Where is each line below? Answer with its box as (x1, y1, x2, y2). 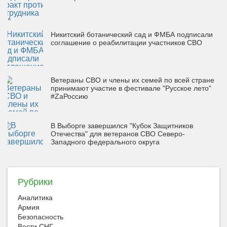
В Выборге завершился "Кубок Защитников (51, 122, 193, 130)
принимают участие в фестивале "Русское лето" (51, 84, 211, 92)
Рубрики (18, 177, 53, 187)
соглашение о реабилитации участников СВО (51, 39, 202, 47)
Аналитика (18, 194, 53, 202)
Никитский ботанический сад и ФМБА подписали (51, 30, 213, 39)
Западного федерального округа (51, 138, 160, 146)
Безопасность (18, 213, 63, 221)
